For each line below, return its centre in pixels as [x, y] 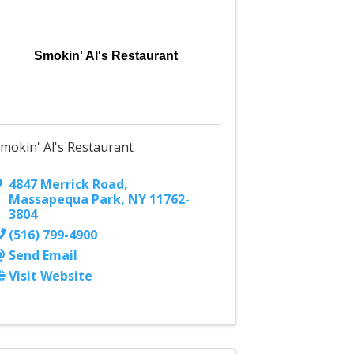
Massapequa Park [65, 200]
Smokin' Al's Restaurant [106, 56]
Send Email [43, 256]
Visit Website [51, 276]
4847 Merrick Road [67, 185]
